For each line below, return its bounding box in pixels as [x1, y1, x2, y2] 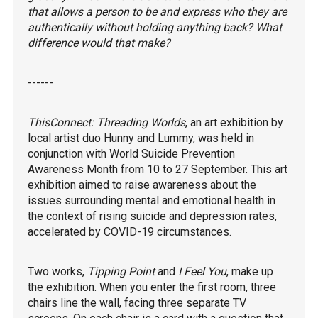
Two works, [28, 265, 87, 278]
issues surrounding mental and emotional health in [28, 194, 275, 207]
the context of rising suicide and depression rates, [28, 209, 277, 223]
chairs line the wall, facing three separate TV [28, 296, 246, 309]
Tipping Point [87, 265, 155, 278]
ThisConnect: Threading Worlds [28, 116, 185, 129]
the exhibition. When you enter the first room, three [28, 280, 276, 294]
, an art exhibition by [185, 116, 283, 129]
